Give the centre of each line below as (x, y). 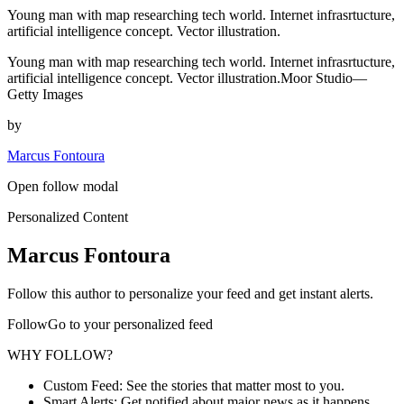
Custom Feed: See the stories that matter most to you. (194, 386)
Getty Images (45, 95)
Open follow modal (63, 187)
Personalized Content (68, 217)
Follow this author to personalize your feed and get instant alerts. (190, 294)
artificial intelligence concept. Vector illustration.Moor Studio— (187, 78)
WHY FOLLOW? (60, 355)
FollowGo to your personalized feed (110, 325)
